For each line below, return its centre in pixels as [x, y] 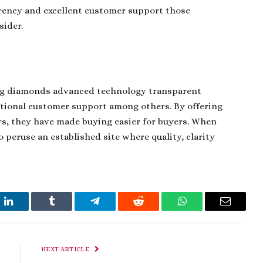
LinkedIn [27, 210]
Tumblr [66, 210]
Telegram [114, 210]
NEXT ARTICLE [66, 249]
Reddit [152, 210]
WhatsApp [204, 210]
